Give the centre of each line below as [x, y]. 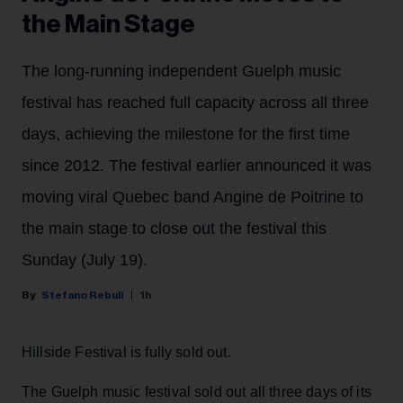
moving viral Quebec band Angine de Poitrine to [193, 197]
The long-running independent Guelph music [181, 72]
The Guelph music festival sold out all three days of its [197, 392]
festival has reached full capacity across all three [195, 103]
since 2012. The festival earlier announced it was [197, 166]
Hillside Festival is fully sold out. [126, 353]
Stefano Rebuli [82, 296]
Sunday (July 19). [85, 260]
